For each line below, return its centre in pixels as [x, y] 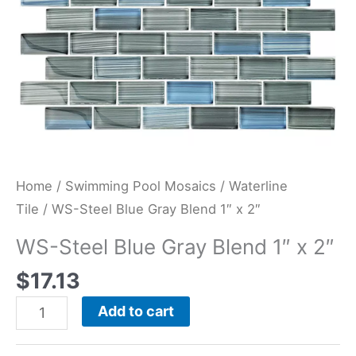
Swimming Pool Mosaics [141, 186]
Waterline [258, 186]
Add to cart [136, 311]
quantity [43, 17]
